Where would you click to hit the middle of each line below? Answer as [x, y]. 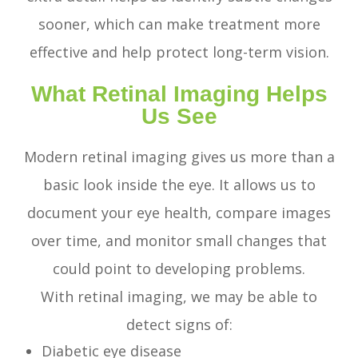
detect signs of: [179, 325]
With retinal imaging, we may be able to [179, 297]
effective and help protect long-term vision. [179, 52]
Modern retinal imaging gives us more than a [179, 157]
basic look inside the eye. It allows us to [179, 185]
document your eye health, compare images [179, 213]
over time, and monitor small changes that [179, 241]
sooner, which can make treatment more [179, 24]
